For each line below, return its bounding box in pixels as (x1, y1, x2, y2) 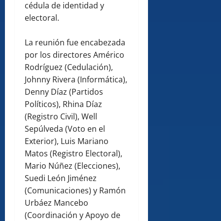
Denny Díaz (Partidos (25, 86, 103, 98)
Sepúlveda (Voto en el (25, 123, 105, 135)
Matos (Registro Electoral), (25, 148, 122, 159)
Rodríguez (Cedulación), (25, 62, 113, 73)
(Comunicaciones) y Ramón (25, 185, 126, 196)
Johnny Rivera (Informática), (25, 74, 127, 85)
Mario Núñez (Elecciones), (25, 160, 120, 172)
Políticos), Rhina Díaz (25, 99, 102, 110)
